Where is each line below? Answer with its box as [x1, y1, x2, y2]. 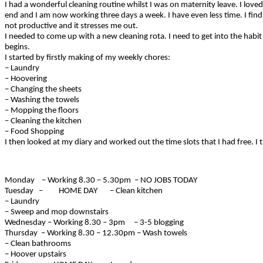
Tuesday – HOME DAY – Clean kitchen [5, 187, 163, 196]
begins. [5, 42, 30, 52]
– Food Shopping [5, 127, 64, 136]
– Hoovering [5, 74, 47, 83]
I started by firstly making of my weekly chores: [5, 53, 170, 62]
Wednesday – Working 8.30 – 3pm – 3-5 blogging [5, 218, 184, 228]
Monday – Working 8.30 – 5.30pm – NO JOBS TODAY [5, 176, 197, 186]
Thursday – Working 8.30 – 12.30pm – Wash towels [5, 229, 187, 238]
